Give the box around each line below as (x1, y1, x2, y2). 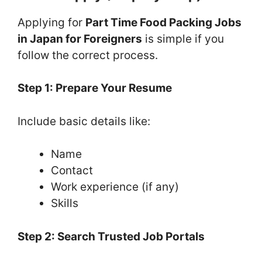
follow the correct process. (18, 48, 158, 62)
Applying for (18, 15, 85, 29)
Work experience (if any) (51, 180, 179, 194)
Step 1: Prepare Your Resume (18, 81, 172, 95)
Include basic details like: (18, 114, 150, 128)
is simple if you (142, 32, 224, 46)
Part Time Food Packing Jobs (85, 15, 242, 29)
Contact (51, 164, 93, 178)
